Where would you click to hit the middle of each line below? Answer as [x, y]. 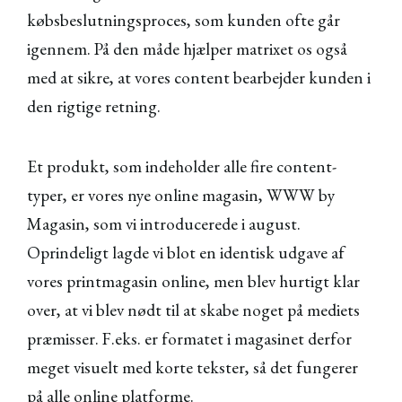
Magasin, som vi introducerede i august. [164, 223]
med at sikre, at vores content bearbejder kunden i [199, 78]
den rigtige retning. [94, 107]
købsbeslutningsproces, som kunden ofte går [184, 21]
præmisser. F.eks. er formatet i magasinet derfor [189, 338]
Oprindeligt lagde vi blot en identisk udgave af [186, 252]
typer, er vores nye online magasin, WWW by [181, 195]
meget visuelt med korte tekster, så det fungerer [192, 367]
